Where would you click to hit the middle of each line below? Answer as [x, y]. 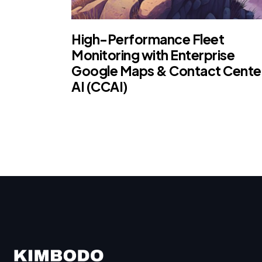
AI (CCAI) [100, 86]
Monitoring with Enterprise [153, 54]
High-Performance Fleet [148, 39]
